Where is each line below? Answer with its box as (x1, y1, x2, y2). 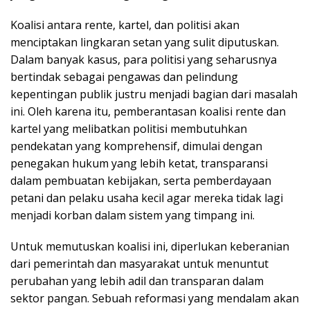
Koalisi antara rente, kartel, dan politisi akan (10, 17, 239, 33)
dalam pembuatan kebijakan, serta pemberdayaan (10, 172, 271, 188)
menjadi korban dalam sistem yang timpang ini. (10, 207, 255, 223)
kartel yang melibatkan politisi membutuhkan (10, 120, 247, 136)
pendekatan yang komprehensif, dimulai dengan (10, 138, 262, 154)
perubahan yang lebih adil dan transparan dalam (10, 273, 264, 289)
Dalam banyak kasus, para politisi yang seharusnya (10, 51, 277, 67)
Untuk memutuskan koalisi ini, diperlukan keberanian (10, 238, 289, 254)
